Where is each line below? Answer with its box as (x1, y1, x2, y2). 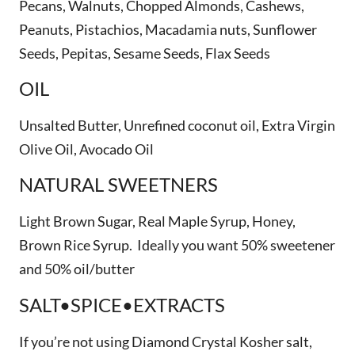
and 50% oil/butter (19, 260, 135, 278)
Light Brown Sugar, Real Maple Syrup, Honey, (19, 212, 296, 231)
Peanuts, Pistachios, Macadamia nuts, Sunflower (19, 20, 317, 38)
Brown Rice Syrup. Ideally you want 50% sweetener (19, 236, 335, 254)
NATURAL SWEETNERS (19, 173, 218, 197)
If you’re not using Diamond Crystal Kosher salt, (19, 332, 312, 350)
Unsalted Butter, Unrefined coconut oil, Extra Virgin (19, 116, 335, 134)
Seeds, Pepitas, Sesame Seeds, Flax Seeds (19, 44, 270, 62)
